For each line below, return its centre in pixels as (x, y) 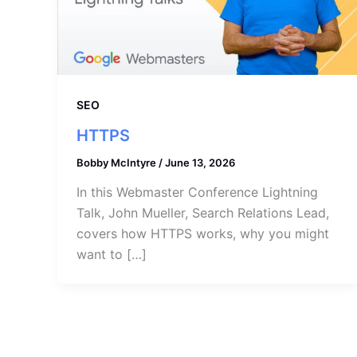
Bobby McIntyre (118, 162)
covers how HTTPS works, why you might (203, 234)
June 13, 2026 (200, 162)
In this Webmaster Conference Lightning (197, 192)
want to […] (112, 255)
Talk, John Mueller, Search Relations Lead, (203, 213)
